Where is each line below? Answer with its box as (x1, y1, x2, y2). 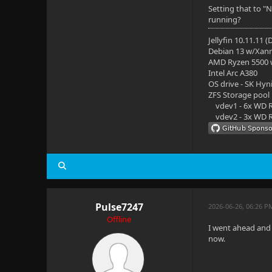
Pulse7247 (95, 200, 143, 214)
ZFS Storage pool (208, 89, 270, 100)
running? (208, 14, 242, 25)
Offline (107, 214, 132, 225)
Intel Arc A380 (208, 67, 258, 78)
